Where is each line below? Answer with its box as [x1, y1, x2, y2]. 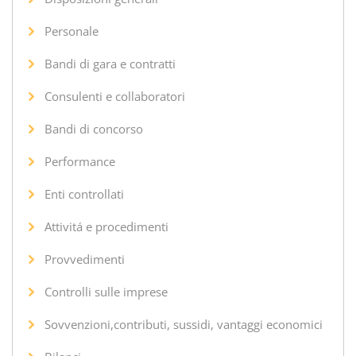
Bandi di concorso [44, 120, 143, 137]
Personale [44, 22, 99, 39]
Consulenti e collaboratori [44, 87, 185, 104]
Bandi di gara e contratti [44, 55, 176, 72]
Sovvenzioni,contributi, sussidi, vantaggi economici [44, 315, 323, 332]
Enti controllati [44, 185, 124, 202]
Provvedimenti [44, 250, 125, 267]
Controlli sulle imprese [44, 283, 168, 300]
